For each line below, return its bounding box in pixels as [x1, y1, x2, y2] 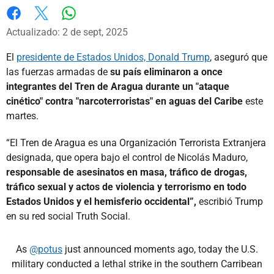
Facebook [6, 20, 48, 32]
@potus [29, 243, 62, 255]
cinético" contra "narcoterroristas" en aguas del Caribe [6, 95, 243, 107]
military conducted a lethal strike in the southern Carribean [12, 257, 262, 270]
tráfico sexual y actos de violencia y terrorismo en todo [6, 180, 246, 193]
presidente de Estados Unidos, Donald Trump [17, 51, 210, 63]
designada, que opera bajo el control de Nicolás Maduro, [6, 151, 248, 163]
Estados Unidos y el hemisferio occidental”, [6, 195, 196, 207]
